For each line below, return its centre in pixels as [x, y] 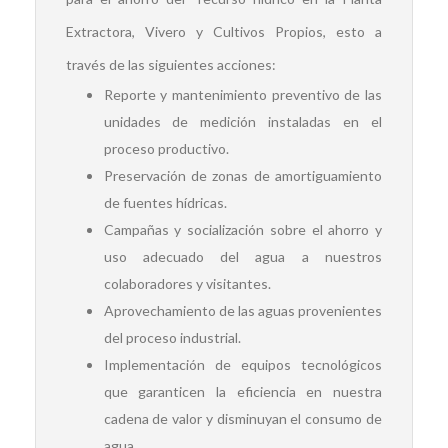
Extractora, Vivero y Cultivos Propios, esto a [224, 31]
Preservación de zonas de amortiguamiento [242, 175]
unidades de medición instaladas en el [242, 121]
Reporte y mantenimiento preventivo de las [242, 94]
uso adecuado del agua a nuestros [242, 256]
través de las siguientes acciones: [171, 64]
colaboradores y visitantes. [187, 283]
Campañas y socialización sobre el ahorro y [242, 229]
